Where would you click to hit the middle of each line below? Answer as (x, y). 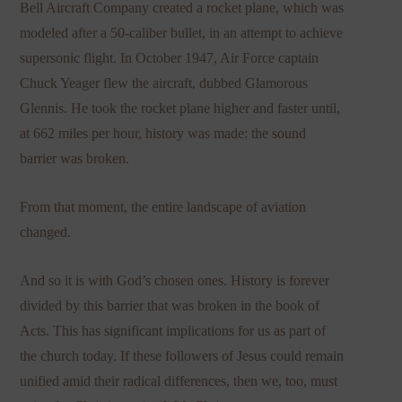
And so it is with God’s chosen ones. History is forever (175, 281)
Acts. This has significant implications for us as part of (173, 331)
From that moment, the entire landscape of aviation (163, 207)
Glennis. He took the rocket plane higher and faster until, (180, 109)
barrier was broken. (75, 159)
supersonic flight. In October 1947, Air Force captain (170, 58)
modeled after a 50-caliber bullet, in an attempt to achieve (182, 33)
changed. (46, 232)
